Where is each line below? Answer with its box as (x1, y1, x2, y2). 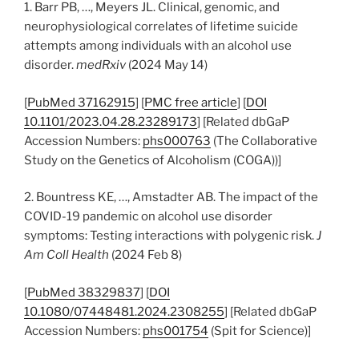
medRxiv (76, 58, 126, 72)
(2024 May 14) (126, 58, 208, 72)
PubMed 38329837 (27, 284, 140, 300)
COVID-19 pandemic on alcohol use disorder (24, 209, 272, 224)
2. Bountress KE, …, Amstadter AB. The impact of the (24, 190, 318, 204)
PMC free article (144, 95, 237, 110)
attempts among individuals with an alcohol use (24, 38, 292, 53)
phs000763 (143, 133, 211, 148)
